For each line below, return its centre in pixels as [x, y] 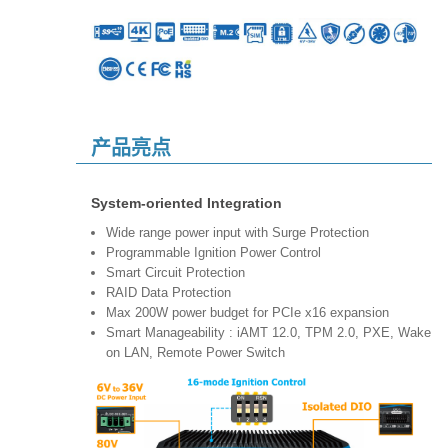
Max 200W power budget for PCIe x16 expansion [247, 312]
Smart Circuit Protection [175, 272]
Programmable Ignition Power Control [217, 252]
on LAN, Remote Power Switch [195, 352]
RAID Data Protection [168, 292]
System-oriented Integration [192, 202]
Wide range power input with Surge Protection [243, 232]
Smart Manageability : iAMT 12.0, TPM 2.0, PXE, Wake [268, 332]
